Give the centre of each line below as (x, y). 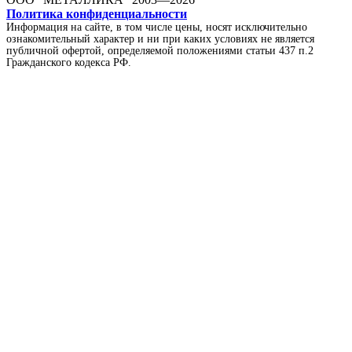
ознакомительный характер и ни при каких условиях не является (160, 38)
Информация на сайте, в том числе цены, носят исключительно (157, 26)
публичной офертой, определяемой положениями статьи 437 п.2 (160, 50)
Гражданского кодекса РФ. (69, 62)
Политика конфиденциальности (97, 13)
